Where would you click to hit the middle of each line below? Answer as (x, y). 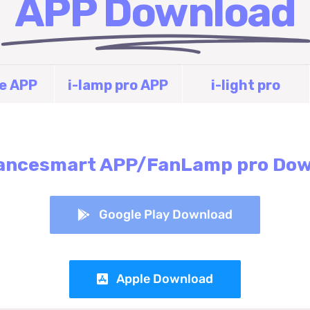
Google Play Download (165, 214)
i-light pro (246, 85)
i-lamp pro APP (118, 85)
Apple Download (165, 279)
